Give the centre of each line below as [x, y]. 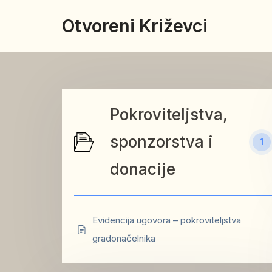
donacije [143, 169]
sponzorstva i [161, 142]
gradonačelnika [124, 238]
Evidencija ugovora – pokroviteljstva [167, 220]
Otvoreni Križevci [135, 26]
